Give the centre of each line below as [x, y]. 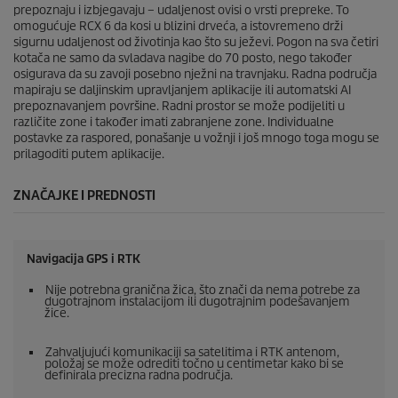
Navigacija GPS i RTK [84, 259]
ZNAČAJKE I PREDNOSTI [84, 196]
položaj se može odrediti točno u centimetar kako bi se [194, 364]
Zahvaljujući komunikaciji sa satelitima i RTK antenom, [192, 353]
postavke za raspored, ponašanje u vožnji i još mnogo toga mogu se [196, 139]
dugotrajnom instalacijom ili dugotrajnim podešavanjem [197, 302]
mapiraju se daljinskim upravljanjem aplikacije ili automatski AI [182, 91]
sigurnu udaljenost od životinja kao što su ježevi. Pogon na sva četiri [196, 43]
